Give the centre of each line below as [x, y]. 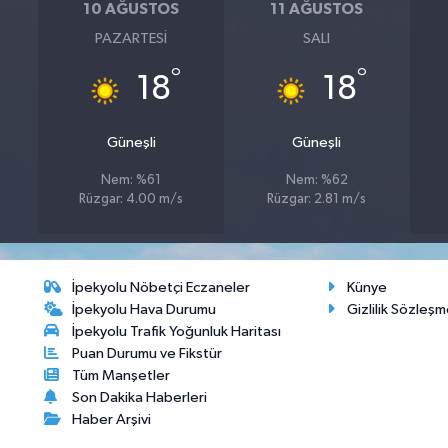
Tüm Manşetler [121, 375]
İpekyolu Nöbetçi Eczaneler [161, 287]
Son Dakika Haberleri [140, 397]
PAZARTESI [131, 38]
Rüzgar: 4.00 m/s [131, 199]
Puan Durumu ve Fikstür [147, 353]
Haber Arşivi [112, 419]
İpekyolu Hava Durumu [144, 309]
